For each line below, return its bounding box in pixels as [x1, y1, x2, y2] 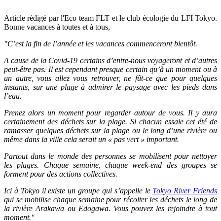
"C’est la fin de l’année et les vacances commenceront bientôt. [4, 39, 197, 48]
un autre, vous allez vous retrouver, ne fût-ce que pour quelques [4, 74, 217, 83]
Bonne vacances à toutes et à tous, [4, 23, 110, 32]
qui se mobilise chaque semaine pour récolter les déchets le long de [4, 195, 217, 204]
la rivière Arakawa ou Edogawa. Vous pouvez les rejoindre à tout [4, 204, 217, 213]
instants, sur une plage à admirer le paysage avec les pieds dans [4, 83, 217, 92]
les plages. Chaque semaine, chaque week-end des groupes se [4, 161, 217, 170]
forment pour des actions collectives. [4, 170, 117, 179]
